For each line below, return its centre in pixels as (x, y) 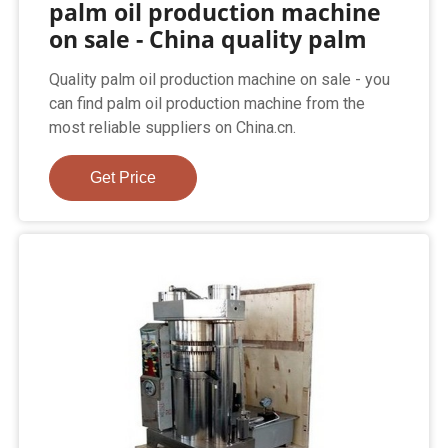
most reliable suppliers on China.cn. (173, 128)
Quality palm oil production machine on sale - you (220, 80)
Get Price (123, 178)
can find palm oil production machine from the (207, 104)
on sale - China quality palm (208, 39)
